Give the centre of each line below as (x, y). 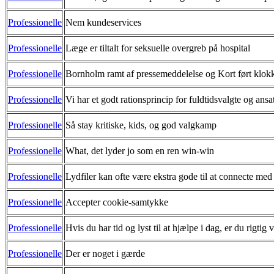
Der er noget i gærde (105, 253)
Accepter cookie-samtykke (117, 202)
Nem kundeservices (103, 22)
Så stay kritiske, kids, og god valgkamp (141, 125)
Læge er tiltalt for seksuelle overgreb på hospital (158, 48)
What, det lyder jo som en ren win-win (140, 150)
